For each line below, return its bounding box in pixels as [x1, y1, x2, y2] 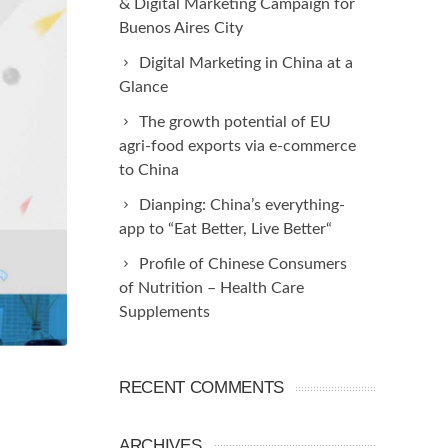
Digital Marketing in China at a [139, 55, 353, 71]
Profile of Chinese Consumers [139, 256, 347, 272]
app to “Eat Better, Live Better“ [119, 221, 332, 237]
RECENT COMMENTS [119, 378, 284, 397]
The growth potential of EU [139, 114, 331, 130]
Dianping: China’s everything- [139, 197, 345, 213]
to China [119, 162, 179, 178]
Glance [119, 79, 168, 95]
